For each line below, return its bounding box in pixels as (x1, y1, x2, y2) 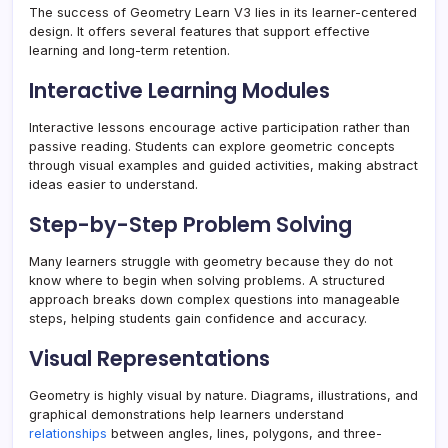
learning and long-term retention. (29, 43, 230, 59)
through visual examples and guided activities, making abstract (29, 158, 418, 174)
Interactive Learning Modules (29, 76, 330, 106)
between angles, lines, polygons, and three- (107, 426, 382, 442)
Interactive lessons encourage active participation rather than (29, 120, 410, 136)
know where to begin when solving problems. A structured (29, 273, 385, 289)
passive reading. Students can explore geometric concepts (29, 139, 395, 155)
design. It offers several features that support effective (29, 24, 370, 40)
